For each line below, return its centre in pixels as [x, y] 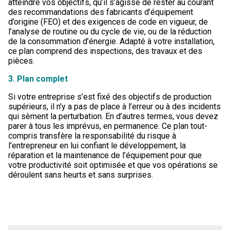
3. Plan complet [38, 79]
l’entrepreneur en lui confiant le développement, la [97, 146]
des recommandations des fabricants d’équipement [101, 12]
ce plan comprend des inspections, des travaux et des [105, 51]
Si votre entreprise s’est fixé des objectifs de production [110, 97]
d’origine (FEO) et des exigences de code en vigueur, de [108, 22]
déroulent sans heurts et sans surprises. [81, 175]
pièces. [21, 61]
